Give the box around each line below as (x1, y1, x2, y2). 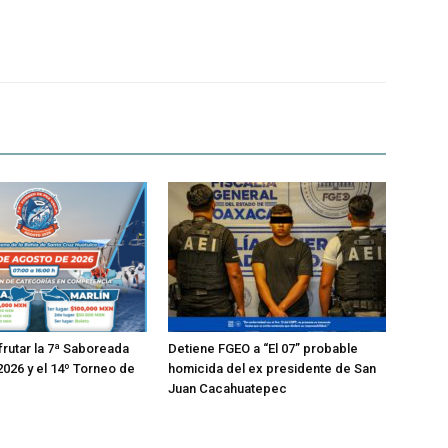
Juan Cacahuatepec (168, 380, 287, 396)
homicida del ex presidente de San (168, 360, 376, 376)
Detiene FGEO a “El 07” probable (168, 340, 358, 356)
